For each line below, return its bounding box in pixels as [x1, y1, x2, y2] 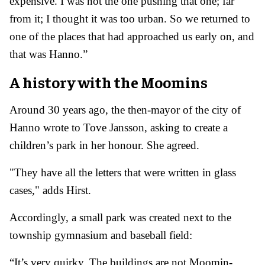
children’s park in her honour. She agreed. [9, 139, 199, 152]
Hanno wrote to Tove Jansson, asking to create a [9, 121, 228, 134]
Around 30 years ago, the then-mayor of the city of [9, 104, 241, 117]
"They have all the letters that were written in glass [9, 166, 236, 179]
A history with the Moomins [9, 72, 208, 92]
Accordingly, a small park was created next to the [9, 211, 231, 224]
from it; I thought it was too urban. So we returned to [9, 12, 250, 25]
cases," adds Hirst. [9, 184, 91, 197]
